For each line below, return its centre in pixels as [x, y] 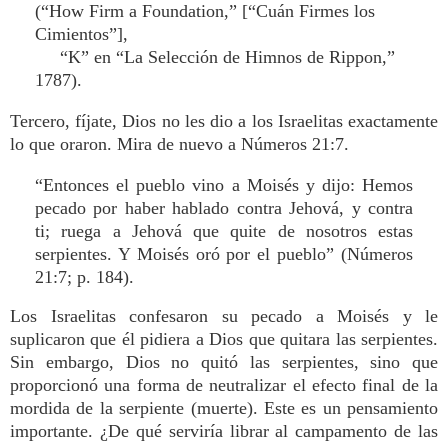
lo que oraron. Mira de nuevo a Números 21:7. [179, 144]
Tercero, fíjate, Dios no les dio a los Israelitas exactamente [224, 121]
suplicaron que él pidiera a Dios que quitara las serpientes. [224, 339]
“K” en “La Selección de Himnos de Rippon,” [215, 57]
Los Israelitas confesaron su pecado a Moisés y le [224, 316]
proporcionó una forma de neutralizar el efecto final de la [224, 385]
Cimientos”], [81, 34]
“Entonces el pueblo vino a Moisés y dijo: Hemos [224, 185]
